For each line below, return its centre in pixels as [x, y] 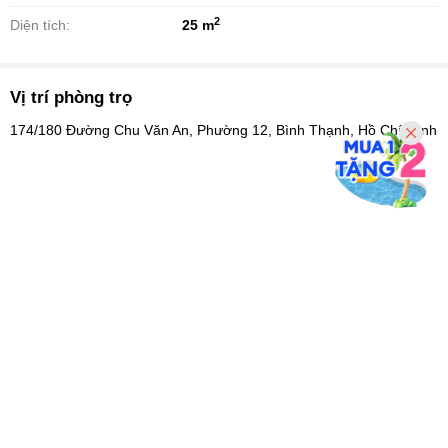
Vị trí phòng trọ [71, 98]
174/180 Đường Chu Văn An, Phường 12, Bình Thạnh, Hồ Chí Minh [223, 130]
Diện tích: [40, 25]
